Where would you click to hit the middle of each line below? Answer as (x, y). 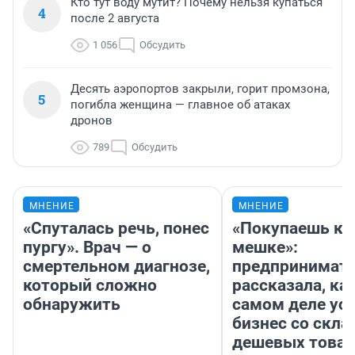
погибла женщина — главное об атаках (180, 105)
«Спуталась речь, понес (116, 229)
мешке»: (265, 248)
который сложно (90, 286)
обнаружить (72, 305)
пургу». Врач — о (87, 248)
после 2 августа (115, 19)
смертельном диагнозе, (116, 267)
